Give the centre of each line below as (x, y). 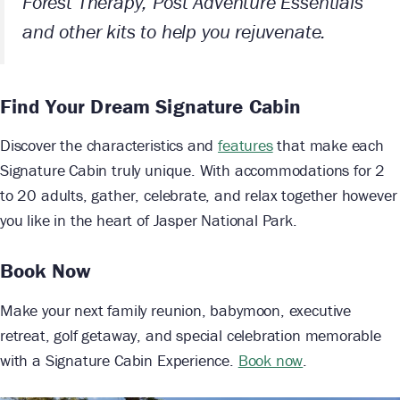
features (246, 146)
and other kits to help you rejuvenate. (175, 31)
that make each (328, 146)
